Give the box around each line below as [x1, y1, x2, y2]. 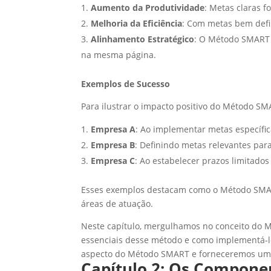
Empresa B [91, 139, 135, 151]
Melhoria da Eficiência [91, 18, 183, 30]
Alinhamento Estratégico [91, 33, 195, 45]
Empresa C [91, 155, 135, 167]
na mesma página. [81, 49, 157, 61]
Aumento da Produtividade [91, 2, 205, 14]
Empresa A [91, 123, 136, 135]
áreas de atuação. [81, 198, 154, 210]
